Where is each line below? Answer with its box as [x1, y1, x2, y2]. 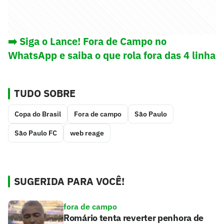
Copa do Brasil [14, 109, 61, 119]
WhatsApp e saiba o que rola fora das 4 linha [8, 48, 215, 62]
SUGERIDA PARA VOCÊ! [14, 174, 124, 188]
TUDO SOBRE [14, 86, 75, 100]
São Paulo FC [14, 128, 57, 138]
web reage [70, 128, 104, 138]
